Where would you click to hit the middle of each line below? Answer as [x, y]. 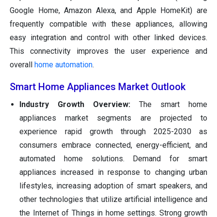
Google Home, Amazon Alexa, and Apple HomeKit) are [108, 11]
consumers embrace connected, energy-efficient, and [113, 145]
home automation [63, 65]
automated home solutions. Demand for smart [113, 159]
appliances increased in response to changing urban [113, 172]
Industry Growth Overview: [79, 105]
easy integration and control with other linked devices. [108, 38]
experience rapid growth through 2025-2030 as [113, 132]
